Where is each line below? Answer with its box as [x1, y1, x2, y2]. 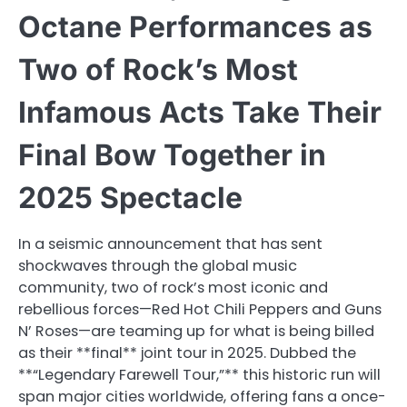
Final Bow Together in [18, 136, 326, 173]
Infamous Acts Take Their [18, 94, 382, 130]
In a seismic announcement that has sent [18, 233, 323, 254]
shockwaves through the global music [18, 254, 297, 276]
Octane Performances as [18, 8, 372, 45]
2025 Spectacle [18, 179, 243, 215]
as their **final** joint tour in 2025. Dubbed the [18, 342, 356, 363]
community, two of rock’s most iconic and [18, 276, 328, 298]
